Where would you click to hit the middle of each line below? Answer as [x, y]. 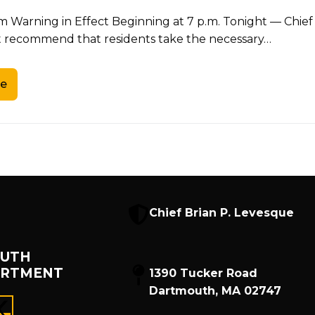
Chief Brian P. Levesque [222, 212]
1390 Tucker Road [204, 273]
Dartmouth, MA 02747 [216, 290]
